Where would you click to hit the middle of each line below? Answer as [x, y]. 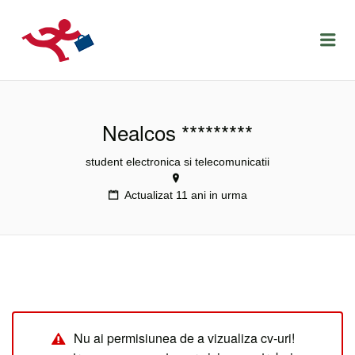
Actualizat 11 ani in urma [185, 195]
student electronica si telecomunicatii [177, 162]
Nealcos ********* [177, 132]
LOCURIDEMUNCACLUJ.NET [219, 29]
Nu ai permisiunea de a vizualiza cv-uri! [184, 338]
